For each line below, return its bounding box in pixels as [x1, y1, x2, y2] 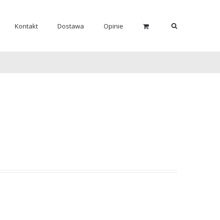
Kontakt [15, 22, 38, 30]
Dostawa [57, 22, 84, 30]
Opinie [104, 22, 123, 30]
